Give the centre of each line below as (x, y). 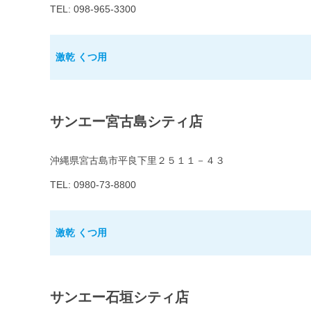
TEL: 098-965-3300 (93, 9)
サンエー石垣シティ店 (119, 297)
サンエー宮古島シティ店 (126, 122)
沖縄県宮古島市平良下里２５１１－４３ (137, 161)
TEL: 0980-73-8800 (93, 185)
